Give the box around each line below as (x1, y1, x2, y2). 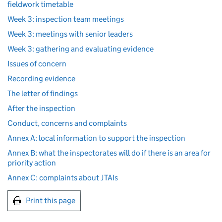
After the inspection (7, 104, 75, 113)
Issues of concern (7, 59, 66, 68)
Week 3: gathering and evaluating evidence (7, 44, 154, 54)
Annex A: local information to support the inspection (7, 133, 185, 143)
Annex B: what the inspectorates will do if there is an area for (7, 148, 211, 158)
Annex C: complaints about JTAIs (7, 173, 118, 182)
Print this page (26, 196, 75, 205)
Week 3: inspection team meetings (7, 14, 124, 24)
